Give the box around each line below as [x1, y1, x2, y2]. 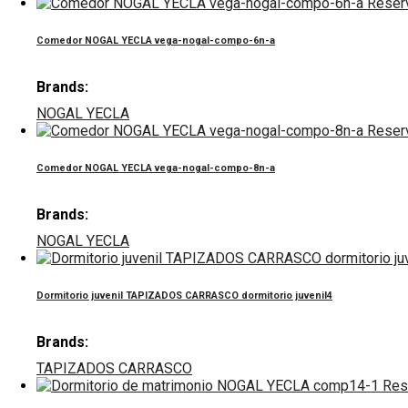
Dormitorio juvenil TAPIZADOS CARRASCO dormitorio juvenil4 [36, 290, 332, 302]
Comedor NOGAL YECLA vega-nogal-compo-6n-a [36, 35, 275, 47]
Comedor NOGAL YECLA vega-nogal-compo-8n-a [36, 162, 275, 175]
